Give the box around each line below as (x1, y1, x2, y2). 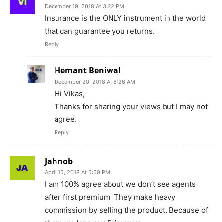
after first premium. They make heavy (45, 192, 175, 202)
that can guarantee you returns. (45, 26, 155, 36)
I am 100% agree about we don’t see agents (45, 179, 196, 189)
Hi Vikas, (55, 89, 85, 98)
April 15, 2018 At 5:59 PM (45, 169, 110, 176)
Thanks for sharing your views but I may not (55, 102, 208, 111)
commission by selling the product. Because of (45, 205, 208, 215)
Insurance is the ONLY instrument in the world (45, 13, 206, 23)
